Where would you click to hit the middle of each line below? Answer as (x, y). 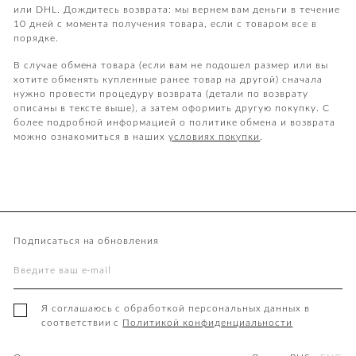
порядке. (36, 38)
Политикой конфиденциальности (208, 323)
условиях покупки (214, 137)
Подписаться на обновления (86, 241)
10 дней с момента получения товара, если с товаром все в (165, 24)
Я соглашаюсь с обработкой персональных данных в (176, 308)
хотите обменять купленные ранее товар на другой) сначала (168, 79)
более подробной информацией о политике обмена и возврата (174, 122)
